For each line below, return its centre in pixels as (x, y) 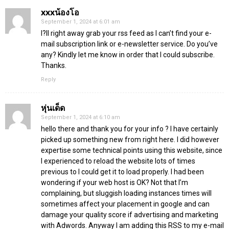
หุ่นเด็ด (53, 108)
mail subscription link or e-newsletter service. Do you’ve (129, 44)
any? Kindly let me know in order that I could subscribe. (128, 54)
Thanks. (54, 65)
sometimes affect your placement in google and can (125, 204)
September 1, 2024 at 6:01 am (81, 21)
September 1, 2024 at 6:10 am (81, 117)
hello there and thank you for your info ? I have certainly (130, 129)
